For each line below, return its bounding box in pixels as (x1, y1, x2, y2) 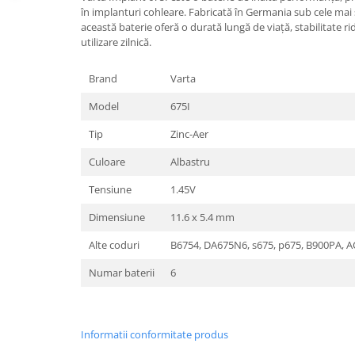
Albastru (170, 155, 210, 169)
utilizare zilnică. (81, 35, 151, 49)
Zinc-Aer (170, 127, 208, 141)
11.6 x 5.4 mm (170, 210, 235, 224)
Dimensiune (89, 210, 145, 224)
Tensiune (89, 182, 132, 197)
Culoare (89, 155, 125, 169)
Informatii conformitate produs (81, 327, 228, 342)
